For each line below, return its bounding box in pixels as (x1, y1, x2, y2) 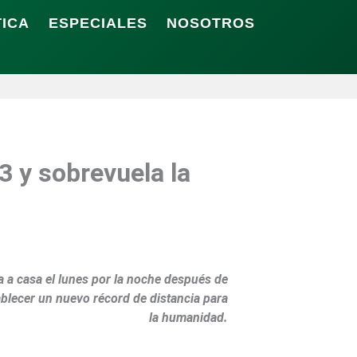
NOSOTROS (167, 15, 255, 31)
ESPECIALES (49, 15, 147, 31)
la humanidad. (149, 310, 228, 325)
